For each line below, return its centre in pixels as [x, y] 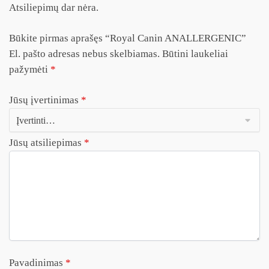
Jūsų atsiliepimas [47, 143]
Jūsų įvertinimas [45, 100]
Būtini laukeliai [195, 53]
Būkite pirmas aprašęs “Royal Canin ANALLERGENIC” [128, 38]
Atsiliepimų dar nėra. [54, 7]
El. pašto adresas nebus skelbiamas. [84, 53]
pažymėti [30, 69]
